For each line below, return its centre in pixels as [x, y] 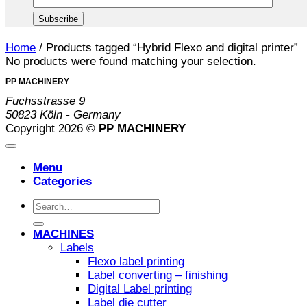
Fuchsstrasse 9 [45, 101]
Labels [77, 248]
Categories [62, 181]
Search [50, 206]
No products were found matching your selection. [131, 61]
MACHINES [63, 234]
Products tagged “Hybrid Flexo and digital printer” [170, 47]
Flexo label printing [136, 262]
